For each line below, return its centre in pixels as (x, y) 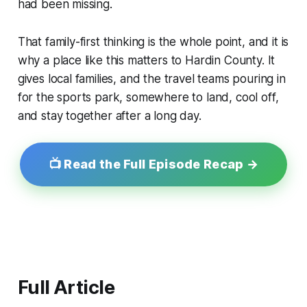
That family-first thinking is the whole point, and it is (153, 42)
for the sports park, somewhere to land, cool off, (148, 98)
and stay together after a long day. (109, 116)
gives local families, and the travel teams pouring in (151, 79)
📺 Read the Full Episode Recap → (153, 164)
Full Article (66, 288)
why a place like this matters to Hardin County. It (146, 61)
